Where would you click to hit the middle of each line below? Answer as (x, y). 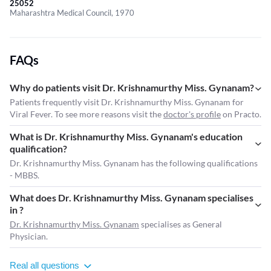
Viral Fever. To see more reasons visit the (87, 114)
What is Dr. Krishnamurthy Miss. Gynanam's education (126, 137)
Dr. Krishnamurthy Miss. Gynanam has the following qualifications (134, 163)
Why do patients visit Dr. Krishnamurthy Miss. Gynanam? (132, 88)
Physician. (29, 237)
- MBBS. (24, 175)
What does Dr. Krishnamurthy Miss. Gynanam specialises (132, 198)
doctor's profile (192, 114)
